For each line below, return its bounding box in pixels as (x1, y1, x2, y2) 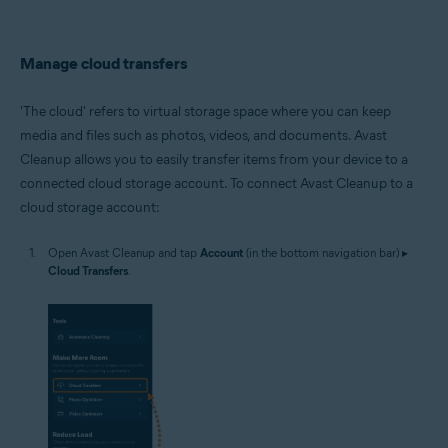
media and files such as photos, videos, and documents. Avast (20, 126, 387, 144)
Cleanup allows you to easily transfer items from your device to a (20, 150, 408, 168)
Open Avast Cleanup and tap (48, 244, 200, 260)
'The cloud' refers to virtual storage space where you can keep (20, 102, 391, 120)
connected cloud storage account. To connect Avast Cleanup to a (20, 174, 413, 192)
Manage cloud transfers (20, 53, 187, 73)
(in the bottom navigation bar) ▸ (243, 244, 408, 260)
